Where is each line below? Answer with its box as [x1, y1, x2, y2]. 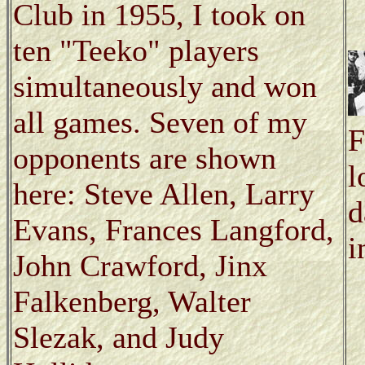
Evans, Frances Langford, [13, 212, 334, 247]
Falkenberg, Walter [13, 284, 251, 319]
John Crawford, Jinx [13, 248, 267, 283]
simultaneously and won [13, 68, 317, 103]
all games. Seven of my [13, 104, 307, 139]
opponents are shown [13, 140, 276, 175]
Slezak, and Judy [13, 319, 224, 354]
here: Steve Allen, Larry [13, 176, 314, 211]
